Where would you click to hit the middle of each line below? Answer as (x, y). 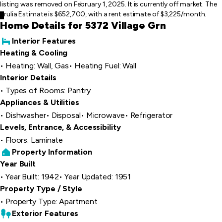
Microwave (105, 115)
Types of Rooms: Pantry (48, 90)
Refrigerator (151, 115)
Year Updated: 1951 (98, 177)
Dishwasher (26, 115)
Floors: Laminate (34, 140)
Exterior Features (45, 213)
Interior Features (44, 41)
